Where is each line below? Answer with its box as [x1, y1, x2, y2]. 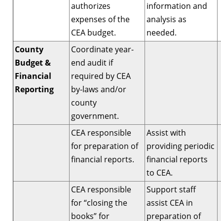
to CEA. [147, 167, 173, 178]
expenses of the [71, 13, 130, 25]
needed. [147, 27, 177, 38]
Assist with [147, 127, 186, 138]
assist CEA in [147, 197, 193, 208]
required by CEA [71, 70, 131, 81]
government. [71, 110, 119, 121]
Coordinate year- [71, 43, 134, 55]
